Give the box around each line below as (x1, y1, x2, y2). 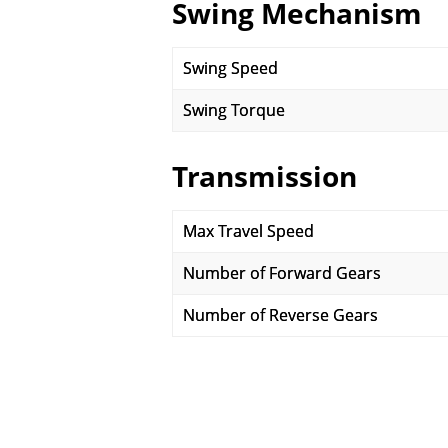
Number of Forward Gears (183, 262, 381, 284)
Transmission (172, 157, 357, 195)
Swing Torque (183, 99, 285, 121)
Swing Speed (183, 57, 278, 79)
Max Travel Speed (183, 220, 314, 242)
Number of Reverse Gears (183, 304, 378, 326)
